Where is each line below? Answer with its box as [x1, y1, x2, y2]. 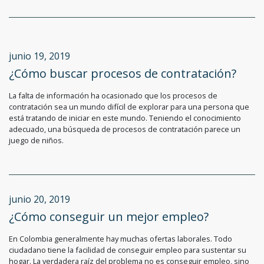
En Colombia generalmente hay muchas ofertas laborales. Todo [9, 233, 232, 245]
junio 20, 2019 [9, 193, 70, 206]
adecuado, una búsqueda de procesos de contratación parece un [9, 124, 240, 135]
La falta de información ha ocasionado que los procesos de [9, 90, 217, 101]
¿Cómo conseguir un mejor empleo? [9, 209, 209, 225]
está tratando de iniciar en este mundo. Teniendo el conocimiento [9, 113, 241, 124]
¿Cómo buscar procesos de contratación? [9, 65, 236, 82]
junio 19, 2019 [9, 49, 70, 63]
